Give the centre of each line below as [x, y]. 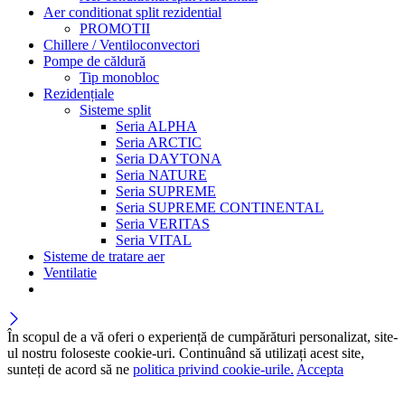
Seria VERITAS [163, 224]
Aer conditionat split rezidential [132, 13]
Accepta [320, 370]
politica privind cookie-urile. [213, 370]
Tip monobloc [119, 78]
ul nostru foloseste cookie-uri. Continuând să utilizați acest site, [186, 353]
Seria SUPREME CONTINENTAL [220, 208]
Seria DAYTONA [169, 159]
